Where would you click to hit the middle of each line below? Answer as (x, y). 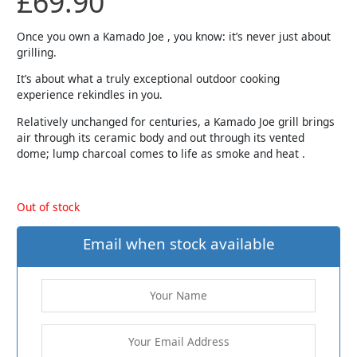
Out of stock (49, 207)
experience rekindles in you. (90, 95)
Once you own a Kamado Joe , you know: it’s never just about (174, 36)
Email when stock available (178, 244)
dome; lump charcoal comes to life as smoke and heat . (161, 153)
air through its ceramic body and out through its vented (161, 137)
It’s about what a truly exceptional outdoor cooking (149, 79)
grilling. (37, 52)
